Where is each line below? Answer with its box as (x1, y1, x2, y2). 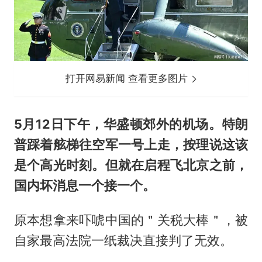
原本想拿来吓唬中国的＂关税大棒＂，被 (13, 212, 249, 227)
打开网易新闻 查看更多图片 (65, 72, 191, 84)
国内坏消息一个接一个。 (13, 177, 156, 193)
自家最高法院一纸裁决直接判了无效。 (13, 232, 233, 248)
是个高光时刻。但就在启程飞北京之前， (13, 157, 249, 173)
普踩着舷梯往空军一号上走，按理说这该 (13, 136, 249, 152)
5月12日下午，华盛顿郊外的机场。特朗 (13, 116, 249, 132)
